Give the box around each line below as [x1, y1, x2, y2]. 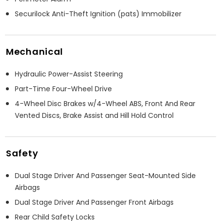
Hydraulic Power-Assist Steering [15, 69, 123, 79]
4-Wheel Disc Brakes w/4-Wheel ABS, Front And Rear [15, 99, 195, 109]
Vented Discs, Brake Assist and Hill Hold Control [15, 110, 174, 121]
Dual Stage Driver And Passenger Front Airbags [15, 197, 174, 208]
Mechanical [6, 45, 63, 58]
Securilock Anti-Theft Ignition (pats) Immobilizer [15, 9, 182, 19]
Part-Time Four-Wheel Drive [15, 84, 112, 94]
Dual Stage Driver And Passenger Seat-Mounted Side [15, 171, 196, 181]
